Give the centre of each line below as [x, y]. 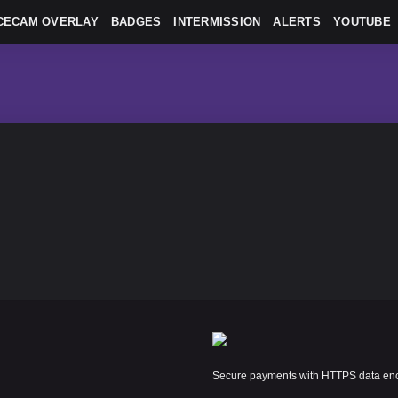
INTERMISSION [217, 22]
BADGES [136, 22]
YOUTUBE [362, 22]
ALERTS [297, 22]
